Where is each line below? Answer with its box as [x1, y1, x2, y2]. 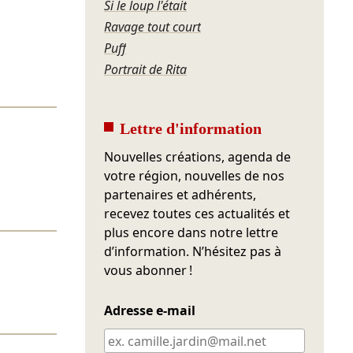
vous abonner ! [104, 262, 193, 280]
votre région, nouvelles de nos [104, 167, 285, 185]
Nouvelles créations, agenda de [104, 148, 292, 166]
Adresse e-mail [104, 302, 196, 320]
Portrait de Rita [104, 61, 188, 79]
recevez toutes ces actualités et [104, 205, 291, 223]
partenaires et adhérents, [104, 186, 257, 204]
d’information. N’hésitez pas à [104, 243, 282, 261]
